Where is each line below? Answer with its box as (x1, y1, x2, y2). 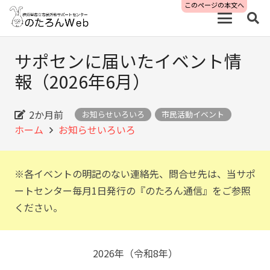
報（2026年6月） (14, 69, 150, 93)
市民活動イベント (162, 108, 225, 121)
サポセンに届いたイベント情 (14, 48, 242, 73)
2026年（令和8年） (92, 246, 178, 260)
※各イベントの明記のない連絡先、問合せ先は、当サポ (14, 166, 256, 181)
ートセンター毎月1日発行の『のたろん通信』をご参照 (14, 183, 251, 198)
